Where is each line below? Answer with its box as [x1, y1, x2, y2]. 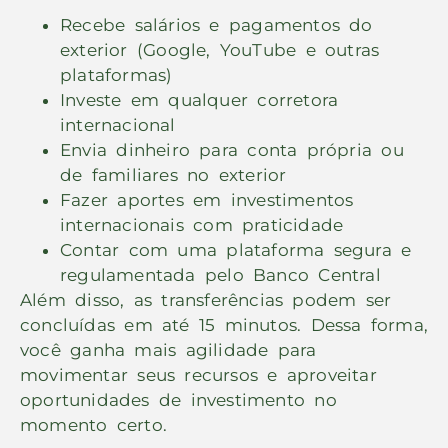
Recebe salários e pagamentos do [60, 15, 373, 36]
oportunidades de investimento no [20, 390, 337, 411]
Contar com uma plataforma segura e [60, 240, 412, 261]
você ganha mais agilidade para [20, 340, 317, 361]
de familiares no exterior [60, 165, 296, 186]
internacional [60, 115, 185, 136]
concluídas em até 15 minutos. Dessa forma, [20, 315, 429, 336]
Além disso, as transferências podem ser [20, 290, 392, 311]
